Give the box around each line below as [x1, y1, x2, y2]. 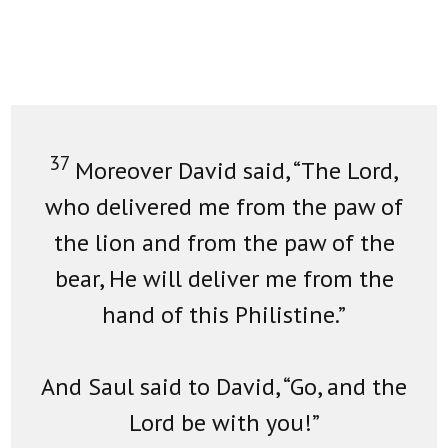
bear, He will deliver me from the [54, 263, 394, 295]
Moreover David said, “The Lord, [75, 155, 399, 187]
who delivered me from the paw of [45, 191, 403, 223]
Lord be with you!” [128, 407, 320, 439]
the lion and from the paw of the [53, 227, 395, 259]
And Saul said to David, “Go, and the [41, 371, 407, 403]
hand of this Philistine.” [102, 299, 346, 331]
